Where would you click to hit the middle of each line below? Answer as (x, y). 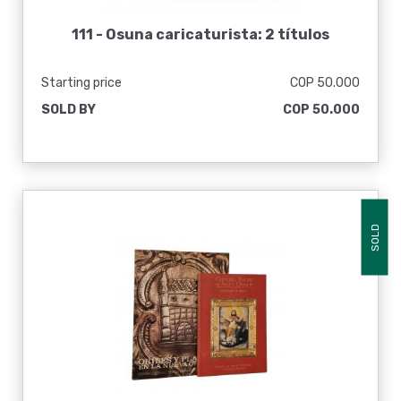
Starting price (81, 83)
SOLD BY (68, 110)
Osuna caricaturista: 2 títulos (218, 34)
